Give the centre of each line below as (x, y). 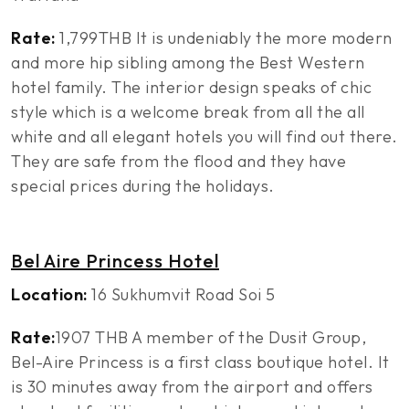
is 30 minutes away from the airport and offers (192, 387)
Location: (49, 294)
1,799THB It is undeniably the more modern (224, 38)
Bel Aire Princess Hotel (115, 261)
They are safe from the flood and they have (178, 161)
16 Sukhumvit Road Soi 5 (181, 294)
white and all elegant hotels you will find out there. (204, 136)
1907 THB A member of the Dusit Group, (210, 337)
